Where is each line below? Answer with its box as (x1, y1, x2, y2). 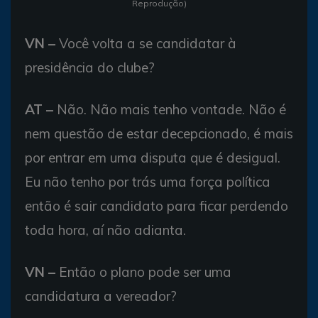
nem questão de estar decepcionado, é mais (25, 125, 293, 143)
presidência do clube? (25, 59, 155, 77)
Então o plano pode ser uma (55, 263, 231, 281)
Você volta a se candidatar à (55, 35, 236, 53)
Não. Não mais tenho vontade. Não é (53, 101, 286, 119)
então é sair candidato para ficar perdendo (25, 197, 288, 215)
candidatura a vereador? (25, 287, 177, 305)
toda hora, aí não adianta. (25, 221, 186, 239)
